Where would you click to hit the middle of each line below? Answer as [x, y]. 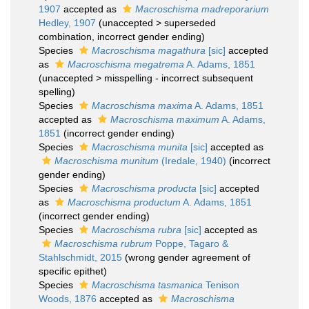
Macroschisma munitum [107, 161]
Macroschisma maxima [142, 106]
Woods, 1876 [68, 299]
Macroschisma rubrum [103, 243]
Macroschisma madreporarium [202, 9]
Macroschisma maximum [165, 119]
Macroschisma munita [140, 147]
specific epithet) [73, 271]
